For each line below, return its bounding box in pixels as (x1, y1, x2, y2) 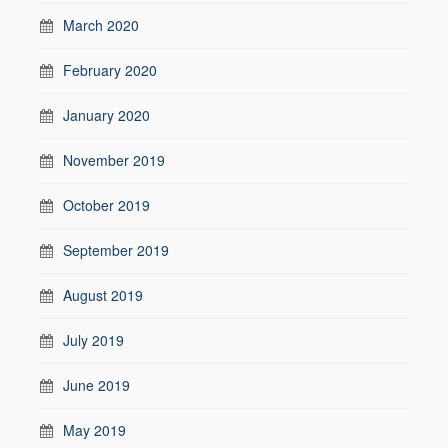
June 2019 (63, 374, 130, 395)
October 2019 (63, 194, 150, 215)
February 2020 (63, 59, 157, 80)
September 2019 (63, 239, 169, 260)
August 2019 (63, 284, 143, 305)
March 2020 (63, 14, 139, 35)
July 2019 (63, 329, 124, 350)
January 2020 (63, 104, 150, 125)
